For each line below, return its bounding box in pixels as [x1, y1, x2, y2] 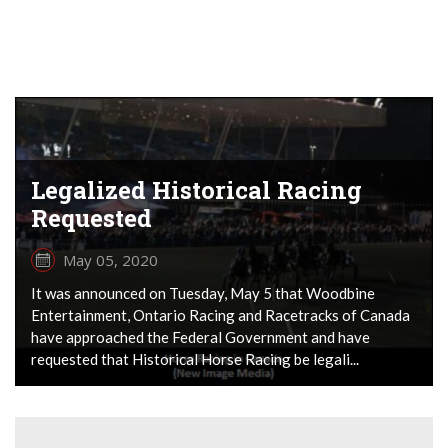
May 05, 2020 [63, 249, 158, 270]
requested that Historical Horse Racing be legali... [31, 349, 359, 368]
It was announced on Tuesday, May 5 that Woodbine [31, 283, 375, 302]
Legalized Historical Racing [31, 173, 362, 206]
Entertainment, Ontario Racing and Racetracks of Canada [31, 305, 410, 324]
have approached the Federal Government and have [31, 327, 370, 346]
